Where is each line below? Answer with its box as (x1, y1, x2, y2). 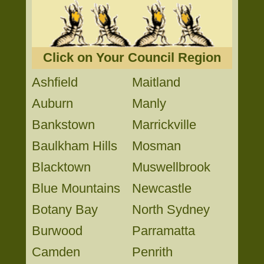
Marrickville (132, 117, 196, 132)
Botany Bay (32, 202, 98, 217)
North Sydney (132, 202, 210, 217)
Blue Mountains (32, 181, 120, 196)
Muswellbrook (132, 160, 210, 174)
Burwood (32, 223, 82, 238)
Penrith (132, 245, 173, 259)
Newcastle (132, 181, 192, 196)
